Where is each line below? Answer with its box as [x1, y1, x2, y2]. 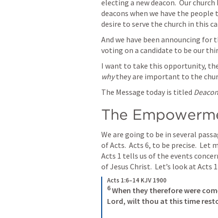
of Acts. [101, 140, 129, 150]
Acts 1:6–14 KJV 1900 [107, 176, 166, 184]
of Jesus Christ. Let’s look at [101, 162, 198, 171]
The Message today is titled [101, 87, 194, 97]
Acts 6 [129, 140, 149, 150]
